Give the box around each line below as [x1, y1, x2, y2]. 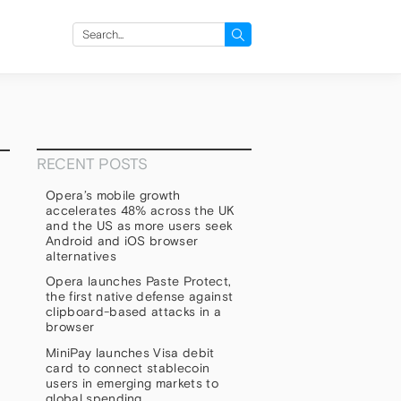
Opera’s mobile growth [46, 187, 181, 202]
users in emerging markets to [46, 375, 218, 390]
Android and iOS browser [46, 233, 199, 248]
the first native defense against [46, 289, 234, 304]
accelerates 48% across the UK [46, 202, 235, 218]
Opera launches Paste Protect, [46, 274, 232, 289]
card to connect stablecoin [46, 360, 210, 375]
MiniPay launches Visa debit [46, 345, 215, 360]
